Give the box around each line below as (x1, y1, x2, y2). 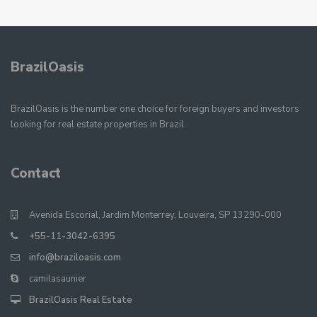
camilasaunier (29, 272, 86, 286)
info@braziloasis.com (29, 251, 121, 265)
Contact (11, 164, 61, 183)
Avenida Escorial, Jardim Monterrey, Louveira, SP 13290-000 (29, 209, 282, 222)
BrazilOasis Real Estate (29, 294, 132, 307)
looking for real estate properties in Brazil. (11, 118, 186, 132)
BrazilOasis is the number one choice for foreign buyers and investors (11, 103, 299, 116)
